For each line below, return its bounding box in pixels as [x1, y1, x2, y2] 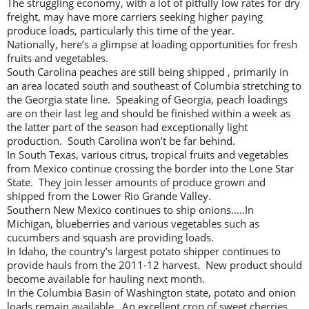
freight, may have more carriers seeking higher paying [7, 9, 263, 23]
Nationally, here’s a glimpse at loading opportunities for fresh [7, 37, 297, 51]
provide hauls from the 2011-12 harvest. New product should [7, 257, 302, 272]
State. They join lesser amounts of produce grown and [7, 175, 266, 189]
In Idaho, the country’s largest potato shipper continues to [7, 243, 281, 258]
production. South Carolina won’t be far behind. [7, 133, 235, 148]
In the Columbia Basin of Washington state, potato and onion [7, 285, 296, 299]
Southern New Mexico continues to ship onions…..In [7, 202, 254, 217]
